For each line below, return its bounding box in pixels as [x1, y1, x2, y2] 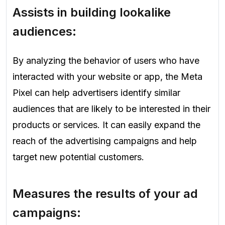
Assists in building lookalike [13, 5, 171, 20]
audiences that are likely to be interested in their [13, 103, 210, 114]
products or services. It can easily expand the [13, 119, 200, 130]
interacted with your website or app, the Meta [13, 71, 202, 82]
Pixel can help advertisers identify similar [13, 87, 180, 98]
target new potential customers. [13, 151, 144, 162]
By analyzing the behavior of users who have [13, 55, 199, 66]
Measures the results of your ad [13, 186, 198, 201]
